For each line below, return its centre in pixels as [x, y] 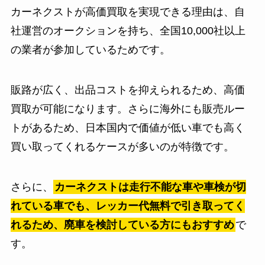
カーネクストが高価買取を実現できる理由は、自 [127, 12]
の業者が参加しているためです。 [90, 49]
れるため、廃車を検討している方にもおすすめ [122, 224]
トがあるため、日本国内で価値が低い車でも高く [127, 127]
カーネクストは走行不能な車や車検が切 [150, 187]
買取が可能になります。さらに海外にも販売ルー [127, 109]
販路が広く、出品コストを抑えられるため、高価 [127, 90]
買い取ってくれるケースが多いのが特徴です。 [122, 146]
